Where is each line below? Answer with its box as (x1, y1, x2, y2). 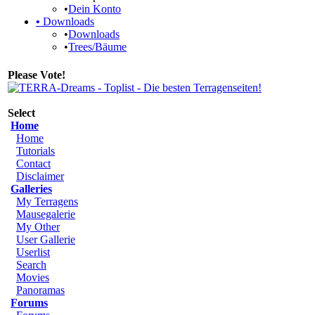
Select (8, 107, 35, 119)
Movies (16, 271, 49, 283)
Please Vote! (8, 69, 65, 81)
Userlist (16, 246, 50, 258)
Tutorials (16, 145, 55, 157)
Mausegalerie (16, 208, 75, 220)
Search (16, 259, 46, 271)
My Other (16, 221, 60, 233)
